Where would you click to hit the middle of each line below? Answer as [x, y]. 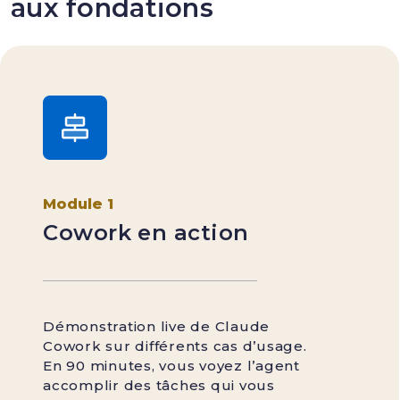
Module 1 [79, 204]
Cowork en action [146, 233]
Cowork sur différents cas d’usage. [175, 346]
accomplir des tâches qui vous [159, 385]
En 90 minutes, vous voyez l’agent [171, 366]
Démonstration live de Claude [157, 326]
